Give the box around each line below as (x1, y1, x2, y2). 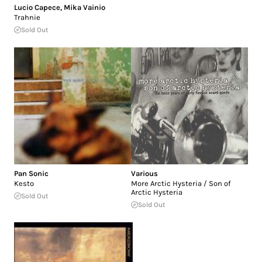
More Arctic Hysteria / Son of (131, 179, 230, 188)
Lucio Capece (14, 3, 60, 12)
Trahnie (14, 13, 40, 22)
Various (131, 169, 158, 178)
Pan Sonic (14, 169, 49, 178)
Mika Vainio (64, 3, 105, 12)
